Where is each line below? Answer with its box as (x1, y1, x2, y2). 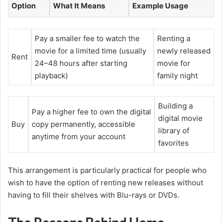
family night (157, 70, 198, 80)
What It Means (53, 1, 105, 11)
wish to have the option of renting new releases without (8, 177, 203, 187)
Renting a (157, 33, 190, 43)
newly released (157, 46, 211, 55)
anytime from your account (32, 132, 125, 142)
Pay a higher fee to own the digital (32, 107, 151, 117)
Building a (158, 101, 193, 111)
